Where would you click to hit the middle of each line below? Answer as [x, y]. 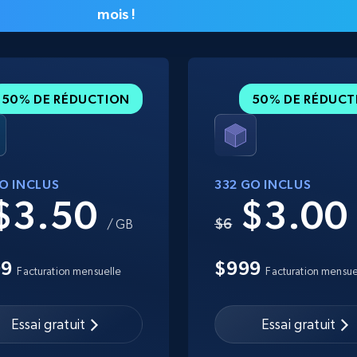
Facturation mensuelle [69, 271]
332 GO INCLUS [263, 184]
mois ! [116, 14]
